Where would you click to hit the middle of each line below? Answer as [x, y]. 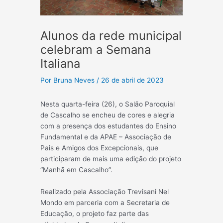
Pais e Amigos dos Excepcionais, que [100, 148]
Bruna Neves [75, 80]
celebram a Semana [96, 50]
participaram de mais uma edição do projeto [111, 159]
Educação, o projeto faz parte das [95, 214]
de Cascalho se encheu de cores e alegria [108, 115]
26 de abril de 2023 [133, 80]
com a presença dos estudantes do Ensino [109, 126]
